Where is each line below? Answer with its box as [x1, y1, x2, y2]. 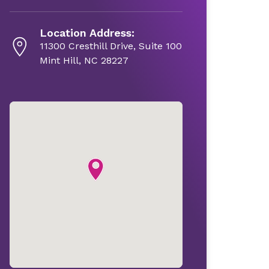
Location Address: [39, 26, 134, 39]
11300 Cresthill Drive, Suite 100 [39, 40, 182, 52]
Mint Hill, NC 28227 [39, 54, 128, 66]
